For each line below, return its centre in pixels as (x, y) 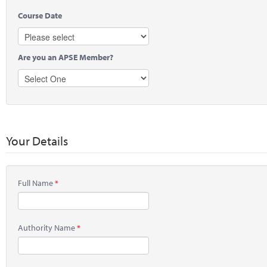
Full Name (36, 183)
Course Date (40, 15)
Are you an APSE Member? (66, 57)
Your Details (37, 140)
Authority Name (47, 227)
